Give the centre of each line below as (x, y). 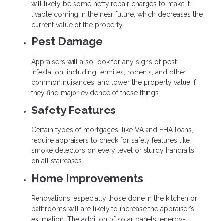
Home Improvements (87, 178)
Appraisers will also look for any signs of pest (104, 62)
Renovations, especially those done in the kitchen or (114, 198)
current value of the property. (77, 24)
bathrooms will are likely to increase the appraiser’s (113, 208)
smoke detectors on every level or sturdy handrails (113, 151)
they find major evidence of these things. (96, 93)
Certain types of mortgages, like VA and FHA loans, (112, 130)
